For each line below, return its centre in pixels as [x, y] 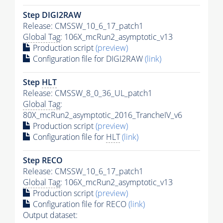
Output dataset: [50, 215]
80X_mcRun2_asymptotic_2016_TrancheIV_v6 [103, 115]
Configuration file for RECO [80, 204]
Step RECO [43, 160]
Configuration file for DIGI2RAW [88, 58]
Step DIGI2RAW [52, 15]
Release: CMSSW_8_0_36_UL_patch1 [88, 93]
